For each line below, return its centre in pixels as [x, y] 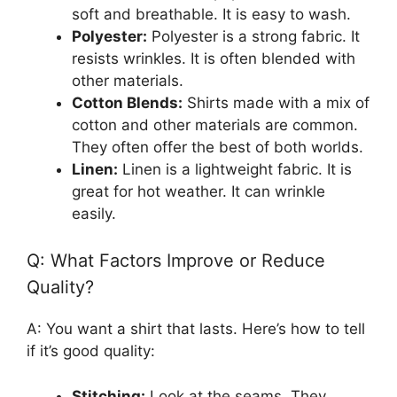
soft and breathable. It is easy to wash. [211, 14]
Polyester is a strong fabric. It [253, 36]
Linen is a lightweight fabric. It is [235, 169]
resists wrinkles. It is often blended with [214, 58]
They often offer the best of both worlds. [218, 147]
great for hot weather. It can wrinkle [198, 191]
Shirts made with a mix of [276, 102]
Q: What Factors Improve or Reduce [176, 261]
